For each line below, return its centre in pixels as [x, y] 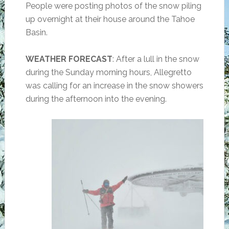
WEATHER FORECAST [69, 59]
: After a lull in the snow [156, 59]
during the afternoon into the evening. [96, 99]
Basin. [36, 32]
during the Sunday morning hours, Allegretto [108, 72]
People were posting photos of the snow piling [113, 6]
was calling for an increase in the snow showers [114, 86]
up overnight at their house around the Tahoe [110, 19]
